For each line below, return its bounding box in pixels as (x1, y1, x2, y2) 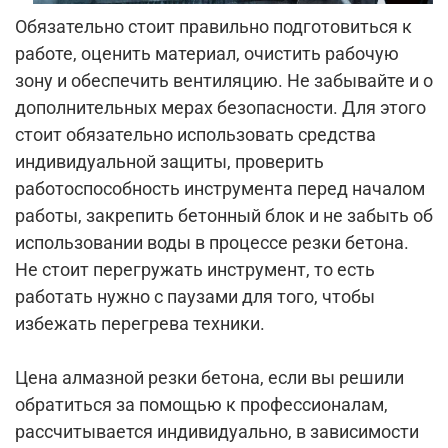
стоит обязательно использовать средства (15, 124, 376, 145)
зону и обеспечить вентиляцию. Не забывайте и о (15, 70, 433, 91)
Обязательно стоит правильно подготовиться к (15, 16, 412, 37)
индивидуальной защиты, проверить (15, 151, 324, 172)
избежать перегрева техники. (15, 313, 265, 334)
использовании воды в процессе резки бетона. (15, 232, 409, 253)
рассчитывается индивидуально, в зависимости (15, 421, 419, 442)
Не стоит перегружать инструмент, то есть (15, 259, 375, 280)
